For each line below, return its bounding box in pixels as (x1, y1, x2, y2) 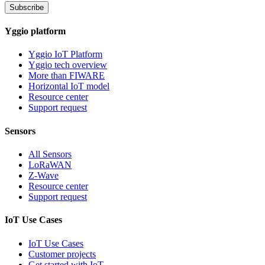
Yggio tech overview (28, 60, 107, 70)
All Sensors (28, 149, 72, 159)
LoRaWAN (28, 160, 72, 170)
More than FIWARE (28, 70, 105, 81)
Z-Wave (28, 170, 59, 180)
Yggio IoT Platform (28, 49, 102, 60)
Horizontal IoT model (28, 81, 109, 92)
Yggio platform (5, 26, 66, 37)
